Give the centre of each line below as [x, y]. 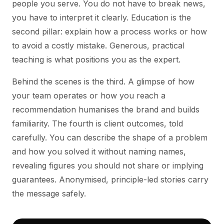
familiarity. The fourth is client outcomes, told [97, 123]
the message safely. [49, 193]
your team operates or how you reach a [89, 95]
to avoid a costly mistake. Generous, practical [98, 45]
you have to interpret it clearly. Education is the [101, 17]
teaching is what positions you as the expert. [96, 59]
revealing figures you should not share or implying [108, 165]
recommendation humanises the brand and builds [106, 109]
